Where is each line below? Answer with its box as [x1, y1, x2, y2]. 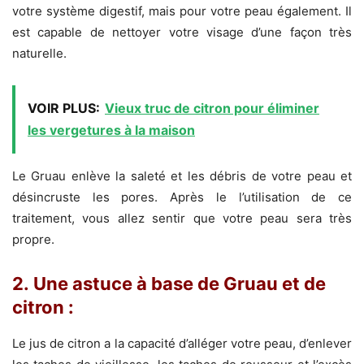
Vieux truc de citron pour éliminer [105, 99, 319, 116]
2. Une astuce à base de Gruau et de [12, 272, 326, 294]
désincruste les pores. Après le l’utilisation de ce [12, 188, 352, 205]
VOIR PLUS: [28, 99, 100, 116]
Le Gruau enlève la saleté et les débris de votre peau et [12, 167, 352, 184]
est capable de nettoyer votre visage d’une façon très [12, 24, 352, 40]
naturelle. [12, 45, 67, 61]
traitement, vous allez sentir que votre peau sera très [12, 210, 352, 226]
